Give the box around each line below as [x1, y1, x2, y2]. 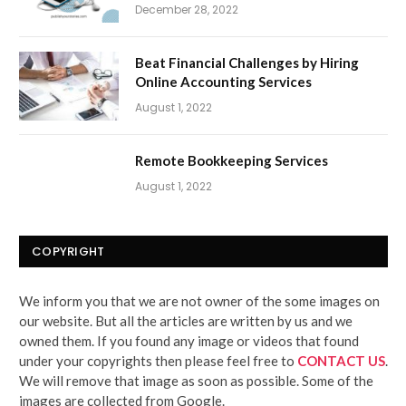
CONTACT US [297, 352, 385, 369]
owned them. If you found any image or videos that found [19, 332, 359, 349]
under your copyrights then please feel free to [19, 352, 297, 369]
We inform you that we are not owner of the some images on [19, 292, 380, 309]
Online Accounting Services [135, 72, 312, 90]
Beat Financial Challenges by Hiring [135, 53, 359, 71]
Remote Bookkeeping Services [135, 151, 328, 169]
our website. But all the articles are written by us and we [19, 312, 353, 329]
